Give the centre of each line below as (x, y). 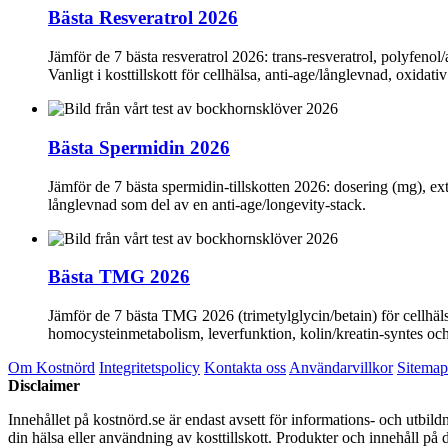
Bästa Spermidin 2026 (139, 147)
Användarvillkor (341, 367)
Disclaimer (44, 385)
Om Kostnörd (51, 367)
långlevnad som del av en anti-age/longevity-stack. (207, 204)
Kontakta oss (245, 367)
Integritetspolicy (149, 367)
